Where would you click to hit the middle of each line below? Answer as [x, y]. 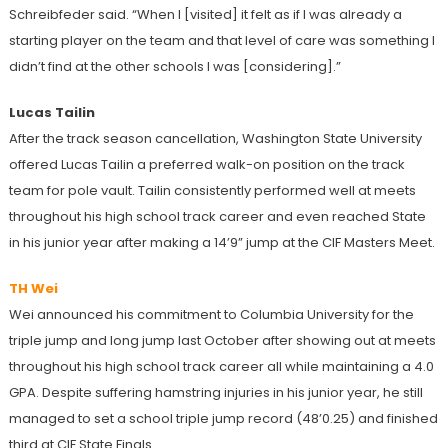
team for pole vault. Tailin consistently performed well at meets [212, 190]
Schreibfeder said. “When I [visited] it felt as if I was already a [205, 14]
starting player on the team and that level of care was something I [221, 40]
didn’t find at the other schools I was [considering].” [174, 66]
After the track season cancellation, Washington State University [215, 138]
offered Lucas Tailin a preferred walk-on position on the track [206, 164]
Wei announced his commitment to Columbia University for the [211, 314]
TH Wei [33, 288]
